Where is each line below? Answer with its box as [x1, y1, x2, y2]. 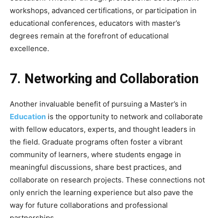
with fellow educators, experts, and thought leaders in [10, 124, 196, 134]
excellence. [10, 43, 49, 53]
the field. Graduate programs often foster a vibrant [10, 137, 182, 146]
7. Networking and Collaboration [10, 71, 199, 87]
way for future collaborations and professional [10, 200, 168, 210]
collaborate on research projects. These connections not [10, 175, 205, 184]
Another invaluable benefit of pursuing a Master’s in [10, 99, 187, 109]
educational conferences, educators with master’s [10, 18, 181, 28]
